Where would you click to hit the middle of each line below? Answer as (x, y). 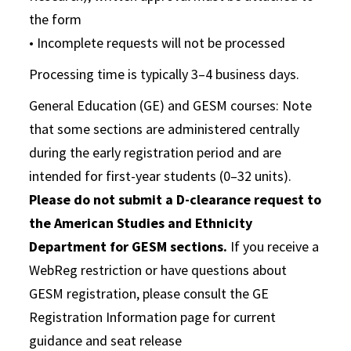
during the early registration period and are (156, 152)
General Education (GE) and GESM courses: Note (171, 105)
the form (56, 19)
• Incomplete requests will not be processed (157, 43)
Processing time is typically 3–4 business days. (165, 74)
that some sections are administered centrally (165, 129)
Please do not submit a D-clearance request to (175, 199)
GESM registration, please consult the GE (149, 293)
